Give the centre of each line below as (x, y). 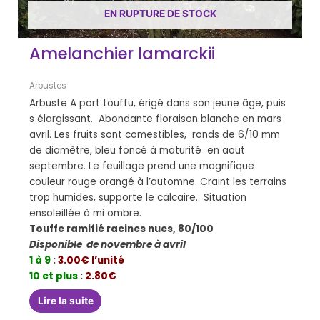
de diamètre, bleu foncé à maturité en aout (137, 151)
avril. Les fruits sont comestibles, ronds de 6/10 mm (155, 135)
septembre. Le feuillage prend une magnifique (142, 166)
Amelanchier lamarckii (122, 54)
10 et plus (54, 276)
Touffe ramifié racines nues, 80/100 (125, 229)
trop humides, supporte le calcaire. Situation (138, 198)
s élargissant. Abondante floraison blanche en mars (156, 119)
